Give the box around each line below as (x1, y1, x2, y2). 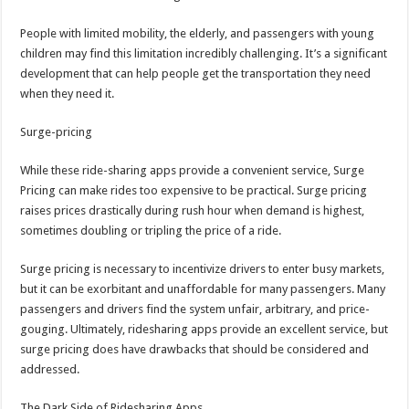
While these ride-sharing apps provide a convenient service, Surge (20, 163, 365, 178)
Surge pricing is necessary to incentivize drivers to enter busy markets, (20, 262, 385, 277)
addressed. (20, 362, 80, 377)
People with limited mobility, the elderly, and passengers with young (20, 26, 375, 41)
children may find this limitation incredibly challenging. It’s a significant (20, 47, 388, 61)
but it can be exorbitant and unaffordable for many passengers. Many (20, 282, 386, 297)
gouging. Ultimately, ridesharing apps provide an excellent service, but (20, 322, 389, 337)
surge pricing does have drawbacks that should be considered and (20, 342, 370, 357)
